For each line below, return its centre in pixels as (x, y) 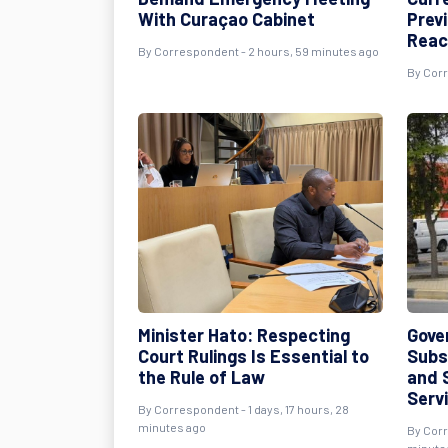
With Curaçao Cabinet (226, 19)
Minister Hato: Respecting (244, 335)
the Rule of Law (201, 377)
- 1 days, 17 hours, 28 (294, 409)
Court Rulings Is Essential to (253, 356)
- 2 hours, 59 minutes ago (309, 51)
